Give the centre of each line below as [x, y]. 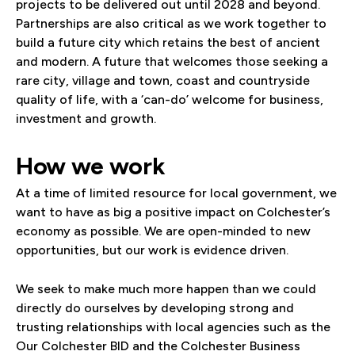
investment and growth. [86, 118]
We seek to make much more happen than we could [166, 289]
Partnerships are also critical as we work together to [171, 23]
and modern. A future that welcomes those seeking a [172, 61]
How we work [91, 166]
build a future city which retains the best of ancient [168, 42]
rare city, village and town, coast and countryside [163, 80]
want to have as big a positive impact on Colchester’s [173, 212]
